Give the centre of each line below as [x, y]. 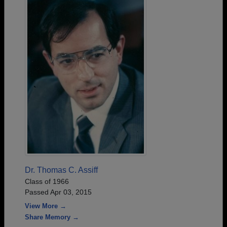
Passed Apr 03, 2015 [58, 192]
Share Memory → [52, 217]
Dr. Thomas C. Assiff [61, 170]
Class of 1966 [47, 181]
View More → [46, 206]
